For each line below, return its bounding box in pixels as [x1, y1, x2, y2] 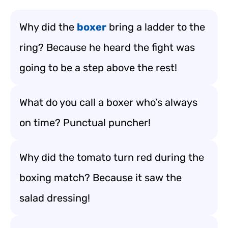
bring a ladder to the [106, 21, 205, 33]
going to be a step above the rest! [19, 62, 177, 74]
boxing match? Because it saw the [19, 172, 182, 184]
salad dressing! [19, 192, 90, 204]
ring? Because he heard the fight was [19, 41, 195, 53]
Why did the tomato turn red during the [19, 151, 204, 163]
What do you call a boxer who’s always [19, 96, 197, 108]
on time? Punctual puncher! [19, 117, 151, 129]
